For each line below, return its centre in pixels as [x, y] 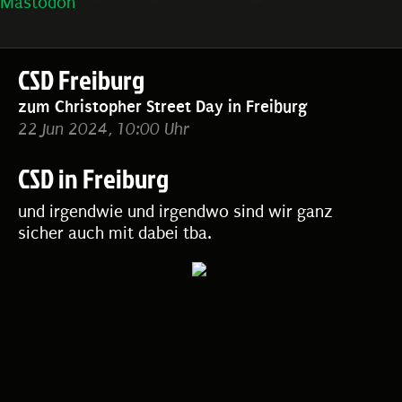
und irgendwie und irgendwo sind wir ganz [175, 212]
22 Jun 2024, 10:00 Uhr [104, 129]
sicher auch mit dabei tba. [115, 233]
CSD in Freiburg [93, 179]
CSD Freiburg [81, 80]
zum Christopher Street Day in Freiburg [162, 106]
